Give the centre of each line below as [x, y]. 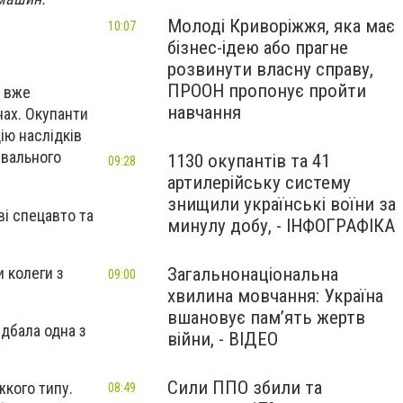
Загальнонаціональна [253, 274]
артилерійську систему [259, 183]
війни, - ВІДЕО [223, 339]
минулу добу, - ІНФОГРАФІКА [281, 226]
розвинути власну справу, [270, 69]
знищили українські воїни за [282, 204]
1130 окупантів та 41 [249, 161]
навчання [204, 112]
